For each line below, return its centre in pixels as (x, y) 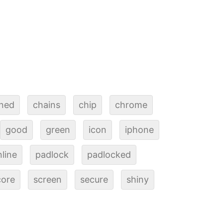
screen (48, 179)
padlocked (109, 154)
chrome (131, 105)
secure (94, 179)
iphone (139, 129)
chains (47, 105)
